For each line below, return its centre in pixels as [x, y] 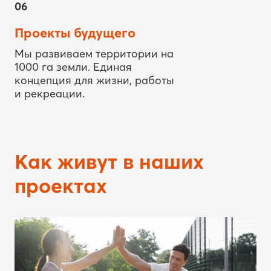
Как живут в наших [109, 125]
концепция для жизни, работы [94, 44]
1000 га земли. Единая [73, 30]
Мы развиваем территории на [94, 17]
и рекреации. [50, 57]
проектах [61, 149]
